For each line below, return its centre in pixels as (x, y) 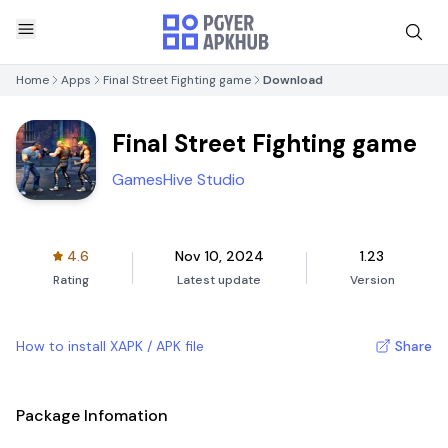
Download (293, 80)
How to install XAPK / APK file (110, 346)
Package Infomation (92, 415)
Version (372, 280)
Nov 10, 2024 (219, 256)
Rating (71, 280)
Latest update (219, 280)
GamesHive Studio (178, 179)
